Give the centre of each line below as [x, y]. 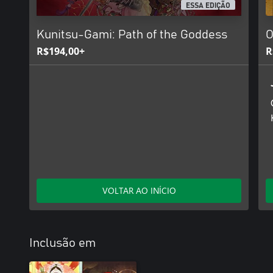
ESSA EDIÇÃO [208, 6]
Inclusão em [62, 243]
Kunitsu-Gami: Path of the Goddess [132, 35]
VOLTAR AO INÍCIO [139, 190]
